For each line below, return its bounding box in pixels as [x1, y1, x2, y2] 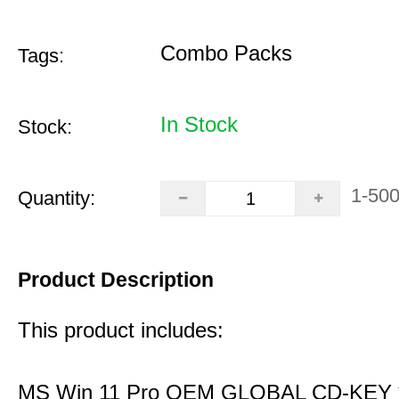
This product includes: [18, 318, 224, 342]
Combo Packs [160, 41, 292, 65]
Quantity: [18, 187, 95, 209]
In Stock [160, 112, 238, 136]
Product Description [18, 268, 214, 291]
